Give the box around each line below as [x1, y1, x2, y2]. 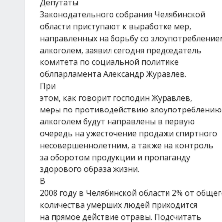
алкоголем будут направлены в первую [40, 116, 195, 127]
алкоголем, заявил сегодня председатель [40, 45, 201, 55]
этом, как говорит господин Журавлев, [40, 92, 192, 103]
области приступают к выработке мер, [40, 21, 191, 32]
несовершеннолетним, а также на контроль [40, 140, 213, 151]
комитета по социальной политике [40, 56, 179, 67]
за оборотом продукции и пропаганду [40, 152, 190, 163]
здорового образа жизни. [40, 164, 139, 174]
